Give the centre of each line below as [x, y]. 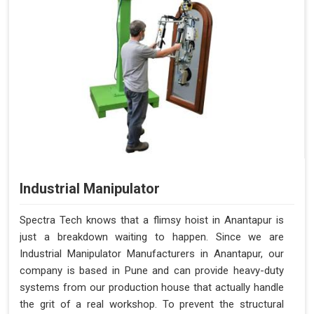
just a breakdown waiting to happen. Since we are [152, 237]
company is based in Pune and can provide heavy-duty [152, 271]
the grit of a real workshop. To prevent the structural [152, 305]
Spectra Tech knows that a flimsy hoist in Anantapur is [152, 220]
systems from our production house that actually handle [152, 288]
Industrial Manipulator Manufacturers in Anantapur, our [152, 254]
